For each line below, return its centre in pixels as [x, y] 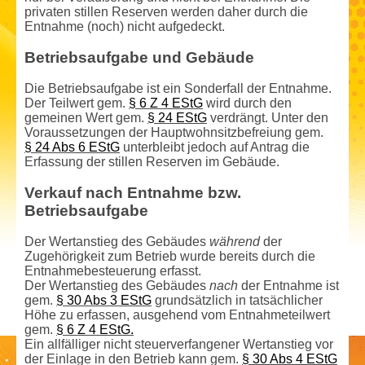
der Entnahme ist [288, 286]
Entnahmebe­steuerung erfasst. [113, 271]
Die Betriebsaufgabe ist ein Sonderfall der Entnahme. [178, 89]
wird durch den [247, 103]
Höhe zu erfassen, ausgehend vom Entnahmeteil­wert [177, 315]
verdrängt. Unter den [268, 118]
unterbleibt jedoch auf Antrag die [215, 147]
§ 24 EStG [177, 118]
